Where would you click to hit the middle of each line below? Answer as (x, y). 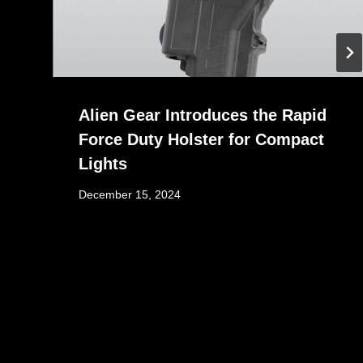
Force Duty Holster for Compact (202, 139)
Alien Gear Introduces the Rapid (203, 115)
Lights (103, 163)
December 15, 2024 (130, 195)
